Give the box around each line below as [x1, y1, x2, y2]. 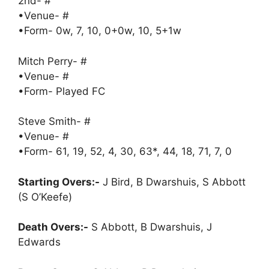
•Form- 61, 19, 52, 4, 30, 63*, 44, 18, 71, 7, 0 [18, 145, 232, 158]
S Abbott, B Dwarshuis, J [88, 221, 212, 234]
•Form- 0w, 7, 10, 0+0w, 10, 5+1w [18, 25, 181, 37]
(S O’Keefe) [18, 190, 72, 203]
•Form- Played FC [18, 85, 105, 97]
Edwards [18, 236, 61, 249]
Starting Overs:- [18, 175, 100, 188]
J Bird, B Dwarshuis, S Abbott [100, 175, 246, 188]
